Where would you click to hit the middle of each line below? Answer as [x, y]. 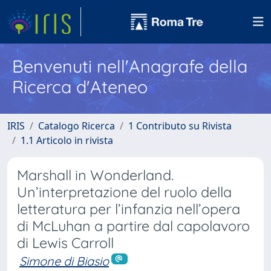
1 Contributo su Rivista [180, 126]
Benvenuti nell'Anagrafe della [130, 66]
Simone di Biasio [64, 261]
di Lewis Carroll [65, 243]
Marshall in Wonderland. [95, 175]
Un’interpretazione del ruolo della [124, 192]
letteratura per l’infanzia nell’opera [129, 209]
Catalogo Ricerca [77, 126]
